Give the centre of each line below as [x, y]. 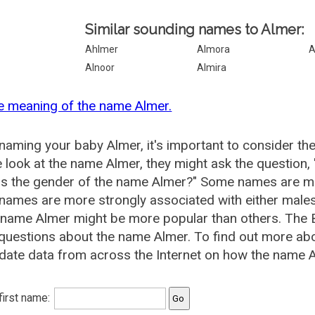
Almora [214, 49]
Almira [212, 67]
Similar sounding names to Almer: [195, 30]
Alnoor [100, 67]
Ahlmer [102, 49]
